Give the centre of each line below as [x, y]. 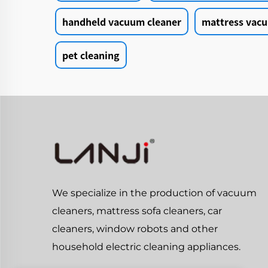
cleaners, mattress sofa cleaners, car [137, 211]
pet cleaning [91, 55]
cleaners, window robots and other [135, 229]
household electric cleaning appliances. [146, 247]
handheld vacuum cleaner [122, 22]
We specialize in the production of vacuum [154, 193]
